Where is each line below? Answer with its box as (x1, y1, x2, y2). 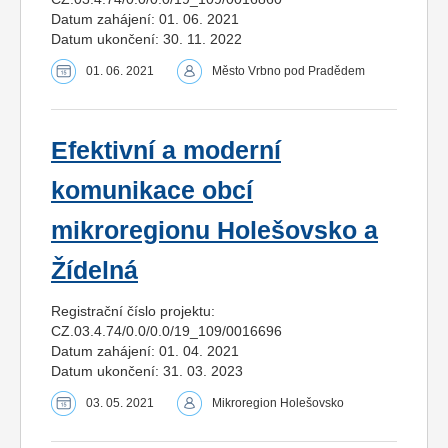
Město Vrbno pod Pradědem (212, 64, 365, 79)
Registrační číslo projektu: (51, 303, 215, 320)
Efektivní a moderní (51, 137, 281, 165)
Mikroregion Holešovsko (212, 396, 344, 411)
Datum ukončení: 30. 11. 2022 (51, 31, 242, 48)
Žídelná (51, 257, 138, 285)
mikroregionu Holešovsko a (51, 217, 378, 245)
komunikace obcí (51, 177, 253, 205)
